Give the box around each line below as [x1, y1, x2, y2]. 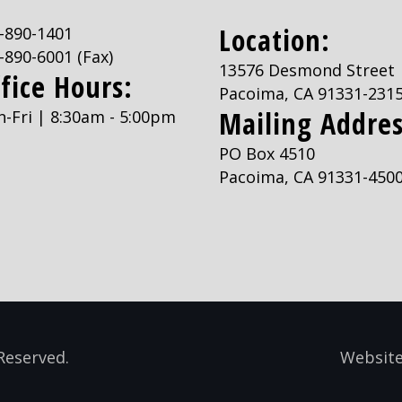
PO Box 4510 [219, 143, 315, 164]
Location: [219, 21, 330, 59]
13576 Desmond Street [219, 59, 395, 81]
